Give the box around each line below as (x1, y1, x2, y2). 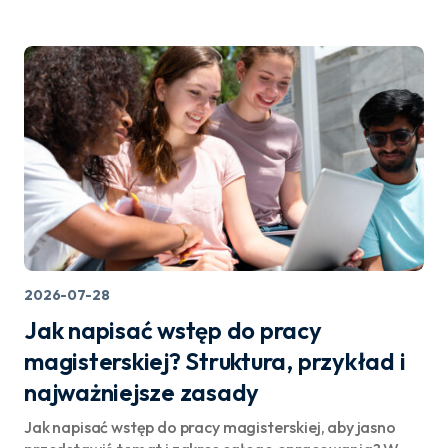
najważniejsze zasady (24, 377, 260, 407)
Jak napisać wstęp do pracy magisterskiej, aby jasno (24, 417, 396, 437)
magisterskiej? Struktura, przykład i (24, 346, 406, 376)
